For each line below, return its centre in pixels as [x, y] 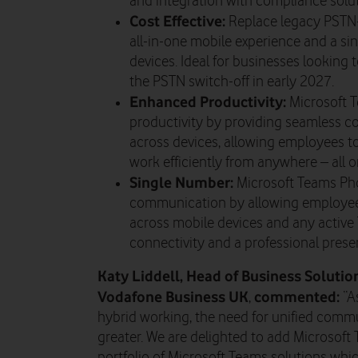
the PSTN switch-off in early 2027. [232, 82]
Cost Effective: [177, 20]
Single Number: [181, 182]
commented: [298, 296]
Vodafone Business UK [173, 296]
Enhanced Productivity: [208, 101]
